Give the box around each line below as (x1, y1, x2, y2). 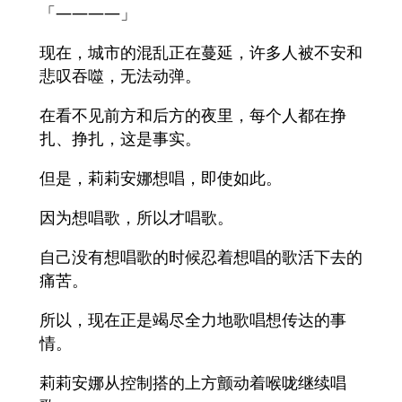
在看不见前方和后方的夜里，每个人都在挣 (39, 104, 346, 127)
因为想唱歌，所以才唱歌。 (39, 206, 233, 229)
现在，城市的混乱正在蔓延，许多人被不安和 (39, 41, 363, 64)
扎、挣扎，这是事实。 (39, 127, 201, 150)
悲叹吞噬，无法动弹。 (39, 65, 201, 87)
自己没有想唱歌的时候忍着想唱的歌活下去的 (39, 246, 363, 268)
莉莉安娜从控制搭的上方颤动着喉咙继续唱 (39, 371, 346, 394)
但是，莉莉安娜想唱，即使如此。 (39, 167, 282, 189)
